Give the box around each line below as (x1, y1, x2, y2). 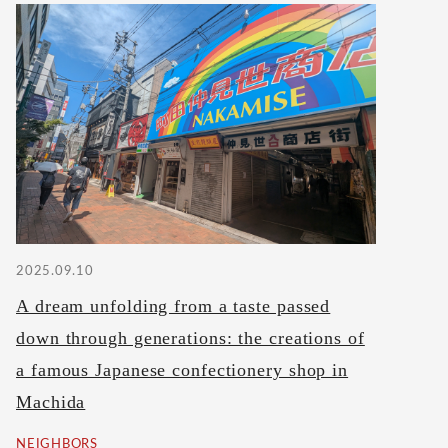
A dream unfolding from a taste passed (16, 296, 331, 317)
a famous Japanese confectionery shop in (16, 360, 349, 381)
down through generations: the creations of (16, 328, 365, 349)
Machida (16, 392, 86, 413)
